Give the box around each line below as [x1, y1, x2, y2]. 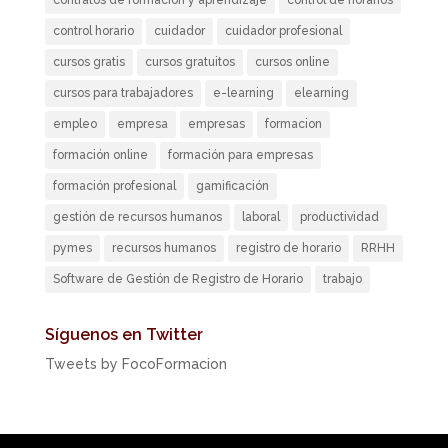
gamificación [195, 179, 269, 194]
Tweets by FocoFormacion [44, 356, 227, 373]
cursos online [254, 55, 330, 70]
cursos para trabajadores [52, 86, 193, 101]
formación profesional [52, 179, 176, 194]
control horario [52, 24, 134, 39]
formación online [52, 148, 148, 163]
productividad [299, 210, 379, 225]
